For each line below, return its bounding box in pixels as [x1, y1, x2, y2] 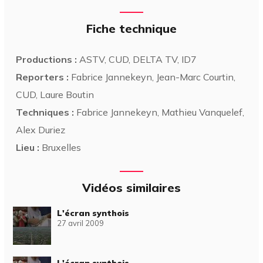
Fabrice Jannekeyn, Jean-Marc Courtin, [69, 70, 236, 83]
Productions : [16, 53, 77, 65]
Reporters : [16, 70, 69, 83]
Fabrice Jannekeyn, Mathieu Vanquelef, [74, 106, 245, 118]
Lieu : [16, 141, 40, 153]
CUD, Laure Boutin [16, 88, 95, 100]
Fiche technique [86, 21, 177, 36]
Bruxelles [39, 141, 82, 153]
